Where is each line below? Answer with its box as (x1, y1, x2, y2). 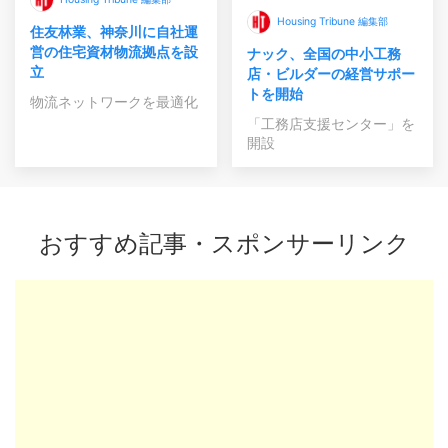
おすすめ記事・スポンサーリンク (38, 228, 410, 258)
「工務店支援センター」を (246, 114, 415, 132)
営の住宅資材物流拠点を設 (30, 42, 198, 60)
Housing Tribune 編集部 (276, 14, 388, 28)
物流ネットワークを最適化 (30, 92, 198, 110)
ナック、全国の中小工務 (246, 44, 401, 62)
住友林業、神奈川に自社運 (30, 22, 198, 40)
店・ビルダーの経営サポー (246, 64, 415, 82)
